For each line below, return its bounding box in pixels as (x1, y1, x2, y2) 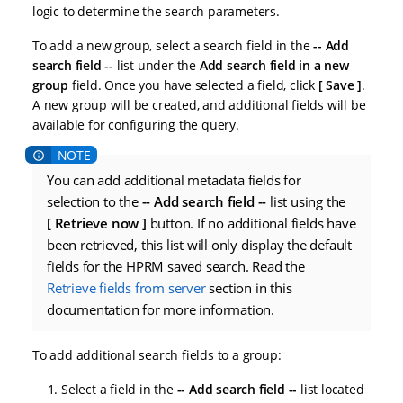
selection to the (47, 193, 142, 211)
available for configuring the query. (32, 115, 239, 133)
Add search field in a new (199, 56, 349, 74)
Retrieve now (54, 214, 139, 233)
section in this (205, 279, 292, 298)
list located (297, 381, 364, 399)
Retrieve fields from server (47, 279, 206, 298)
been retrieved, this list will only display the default (47, 236, 352, 255)
